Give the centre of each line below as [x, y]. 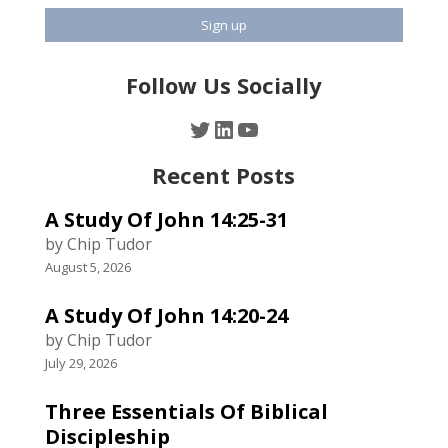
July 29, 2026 [80, 362]
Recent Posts [224, 174]
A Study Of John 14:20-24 [166, 315]
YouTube [284, 128]
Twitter [228, 128]
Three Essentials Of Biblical [186, 411]
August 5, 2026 [87, 266]
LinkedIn [257, 128]
